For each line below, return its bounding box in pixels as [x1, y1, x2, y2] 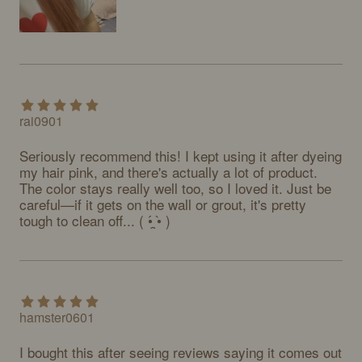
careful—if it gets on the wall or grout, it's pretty [19, 194, 306, 214]
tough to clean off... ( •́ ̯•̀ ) [19, 210, 170, 230]
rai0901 [19, 112, 63, 130]
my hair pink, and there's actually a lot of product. [19, 162, 318, 182]
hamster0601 [19, 308, 95, 326]
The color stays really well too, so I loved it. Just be [19, 178, 331, 198]
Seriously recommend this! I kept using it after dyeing [19, 145, 342, 166]
